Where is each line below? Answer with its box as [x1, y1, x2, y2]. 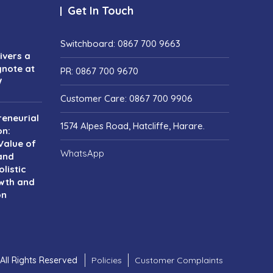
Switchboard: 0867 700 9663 [60, 38, 180, 50]
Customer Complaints [135, 254, 223, 266]
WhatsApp [60, 147, 104, 160]
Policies [91, 254, 122, 266]
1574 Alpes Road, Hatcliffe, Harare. [60, 120, 205, 132]
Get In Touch [67, 4, 133, 18]
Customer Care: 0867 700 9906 [60, 93, 193, 105]
